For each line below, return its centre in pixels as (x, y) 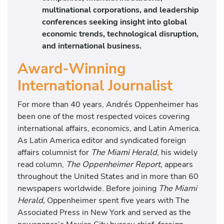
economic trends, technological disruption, (120, 34)
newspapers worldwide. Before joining (88, 188)
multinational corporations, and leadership (121, 10)
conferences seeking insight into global (115, 22)
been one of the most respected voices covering (103, 116)
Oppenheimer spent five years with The (117, 200)
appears (178, 164)
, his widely (177, 152)
